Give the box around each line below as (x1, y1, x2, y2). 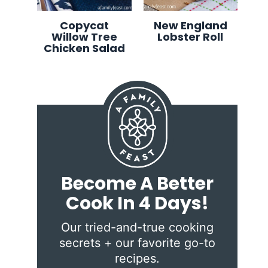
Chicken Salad (43, 40, 125, 56)
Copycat (59, 17, 109, 33)
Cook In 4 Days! (66, 190, 209, 216)
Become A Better (61, 170, 214, 196)
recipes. (115, 251, 160, 266)
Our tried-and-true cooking (61, 220, 214, 234)
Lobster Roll (157, 29, 224, 44)
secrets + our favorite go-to (59, 235, 216, 250)
